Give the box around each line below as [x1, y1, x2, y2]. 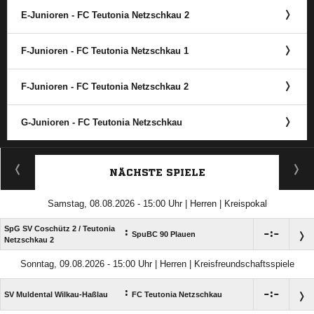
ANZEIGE [141, 151, 173, 158]
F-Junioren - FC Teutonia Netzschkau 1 [21, 46, 189, 56]
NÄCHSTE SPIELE [109, 168, 205, 177]
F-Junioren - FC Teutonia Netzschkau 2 [21, 81, 189, 92]
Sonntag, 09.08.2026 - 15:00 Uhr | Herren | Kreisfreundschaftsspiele [20, 259, 294, 269]
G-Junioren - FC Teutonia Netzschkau [21, 117, 182, 128]
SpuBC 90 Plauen [132, 230, 196, 238]
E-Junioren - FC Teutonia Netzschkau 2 [21, 10, 189, 20]
